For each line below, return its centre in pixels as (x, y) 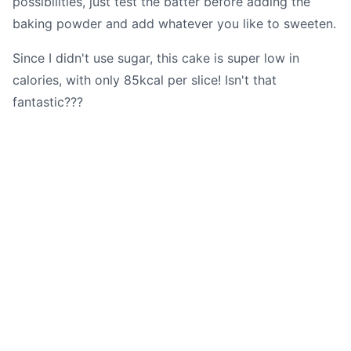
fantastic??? (48, 101)
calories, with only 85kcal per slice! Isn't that (145, 80)
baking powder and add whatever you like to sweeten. (174, 23)
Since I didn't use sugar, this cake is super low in (156, 58)
